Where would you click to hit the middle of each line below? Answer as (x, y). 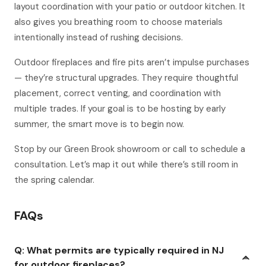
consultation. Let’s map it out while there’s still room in (126, 164)
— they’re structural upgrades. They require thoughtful (126, 78)
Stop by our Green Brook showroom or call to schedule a (130, 149)
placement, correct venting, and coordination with (118, 93)
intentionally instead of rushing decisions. (99, 37)
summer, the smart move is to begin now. (99, 124)
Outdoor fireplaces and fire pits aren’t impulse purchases (132, 62)
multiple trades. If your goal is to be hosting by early (120, 109)
